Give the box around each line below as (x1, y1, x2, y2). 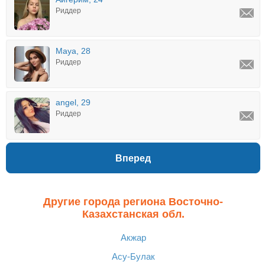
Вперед (115, 153, 151, 163)
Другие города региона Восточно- (43, 196, 223, 208)
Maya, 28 (56, 46, 91, 56)
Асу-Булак (111, 251, 155, 261)
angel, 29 (56, 98, 91, 107)
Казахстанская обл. (82, 208, 185, 220)
